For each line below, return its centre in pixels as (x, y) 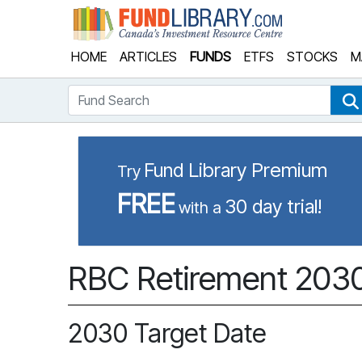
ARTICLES (148, 57)
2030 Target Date (167, 333)
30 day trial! (273, 206)
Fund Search (103, 94)
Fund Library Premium (236, 170)
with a (200, 208)
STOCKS (312, 57)
